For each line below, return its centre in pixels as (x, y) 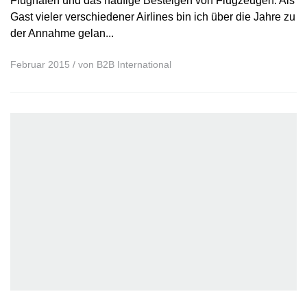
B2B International (134, 64)
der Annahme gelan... (62, 33)
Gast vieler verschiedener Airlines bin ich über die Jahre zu (153, 16)
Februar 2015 (40, 64)
